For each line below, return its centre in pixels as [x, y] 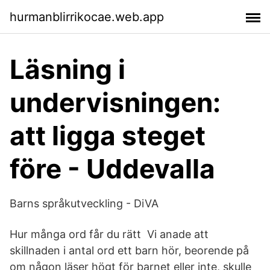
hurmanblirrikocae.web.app [87, 17]
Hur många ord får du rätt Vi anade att [109, 234]
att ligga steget [108, 136]
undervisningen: [115, 102]
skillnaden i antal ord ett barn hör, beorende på [129, 250]
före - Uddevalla [112, 169]
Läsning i [67, 69]
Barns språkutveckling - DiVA [84, 203]
